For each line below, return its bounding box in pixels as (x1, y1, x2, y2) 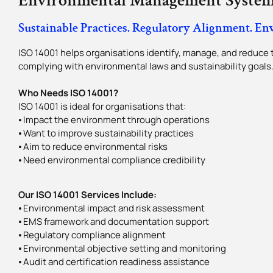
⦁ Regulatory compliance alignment (18, 228, 166, 241)
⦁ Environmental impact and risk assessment (18, 201, 205, 214)
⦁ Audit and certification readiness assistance (18, 255, 210, 268)
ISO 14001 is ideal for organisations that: (18, 100, 186, 113)
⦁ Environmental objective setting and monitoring (18, 241, 226, 255)
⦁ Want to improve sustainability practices (18, 127, 194, 140)
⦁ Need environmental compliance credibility (18, 154, 205, 167)
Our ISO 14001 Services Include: (18, 188, 157, 201)
